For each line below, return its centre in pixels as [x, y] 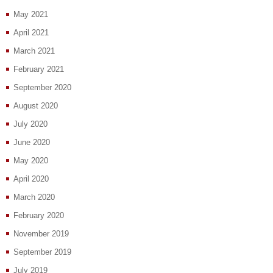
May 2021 [31, 15]
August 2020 [36, 106]
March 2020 [34, 197]
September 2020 [42, 88]
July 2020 [30, 124]
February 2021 [39, 69]
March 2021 [34, 51]
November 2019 [41, 234]
